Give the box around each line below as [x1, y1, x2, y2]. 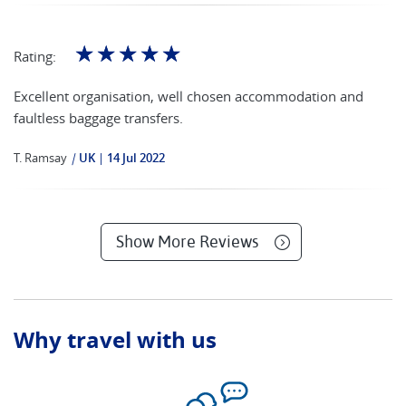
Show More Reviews [115, 232, 258, 251]
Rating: [14, 47, 56, 65]
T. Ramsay [14, 150, 67, 166]
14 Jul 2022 [107, 150, 165, 166]
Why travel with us [14, 324, 217, 355]
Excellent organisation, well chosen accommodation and [14, 87, 363, 105]
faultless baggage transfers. [14, 109, 183, 127]
